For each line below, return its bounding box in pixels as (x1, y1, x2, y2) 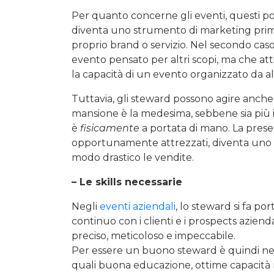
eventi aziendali (100, 200, 176, 212)
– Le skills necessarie (72, 176, 182, 188)
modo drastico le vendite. (72, 151, 194, 163)
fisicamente (80, 122, 139, 134)
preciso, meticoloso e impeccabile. (72, 229, 235, 242)
